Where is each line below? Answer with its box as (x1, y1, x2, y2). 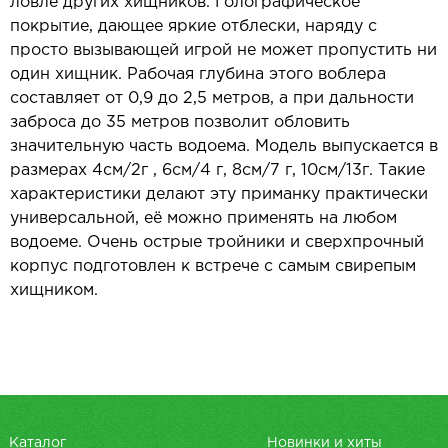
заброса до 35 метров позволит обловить (10, 115, 350, 130)
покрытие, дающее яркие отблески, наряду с (10, 19, 377, 34)
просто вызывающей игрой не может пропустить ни (10, 43, 437, 58)
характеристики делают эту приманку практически (10, 187, 428, 202)
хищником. (10, 283, 98, 298)
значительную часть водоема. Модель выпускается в (10, 139, 438, 154)
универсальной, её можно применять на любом (10, 211, 397, 226)
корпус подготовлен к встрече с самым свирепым (10, 259, 416, 274)
